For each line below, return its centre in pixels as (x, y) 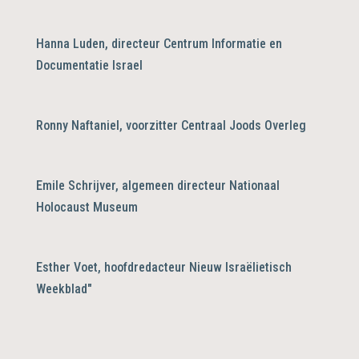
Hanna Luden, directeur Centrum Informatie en (159, 43)
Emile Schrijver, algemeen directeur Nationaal (157, 185)
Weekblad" (64, 288)
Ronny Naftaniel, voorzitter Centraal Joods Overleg (171, 125)
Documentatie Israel (89, 65)
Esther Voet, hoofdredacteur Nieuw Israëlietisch (163, 267)
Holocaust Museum (87, 207)
